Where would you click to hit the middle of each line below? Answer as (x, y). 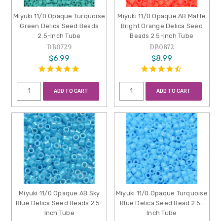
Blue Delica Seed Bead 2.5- (162, 203)
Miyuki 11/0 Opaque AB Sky (59, 193)
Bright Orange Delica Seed (162, 26)
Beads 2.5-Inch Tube (162, 36)
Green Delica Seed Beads (59, 26)
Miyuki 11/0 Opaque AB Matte (162, 16)
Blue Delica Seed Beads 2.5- (59, 203)
